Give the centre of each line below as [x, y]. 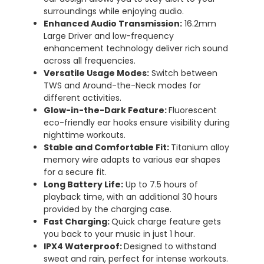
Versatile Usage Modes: [96, 73]
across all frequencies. [90, 60]
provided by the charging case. [108, 209]
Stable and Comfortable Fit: [107, 147]
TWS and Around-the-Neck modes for [122, 85]
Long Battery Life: [83, 184]
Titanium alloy [200, 147]
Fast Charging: [77, 221]
